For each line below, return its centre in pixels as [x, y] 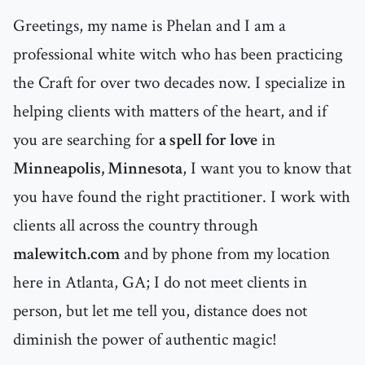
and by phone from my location [225, 254]
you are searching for [86, 140]
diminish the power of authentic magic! [145, 340]
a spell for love [208, 140]
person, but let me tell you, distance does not [160, 311]
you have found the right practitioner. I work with [182, 197]
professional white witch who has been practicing [178, 55]
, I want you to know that [267, 169]
